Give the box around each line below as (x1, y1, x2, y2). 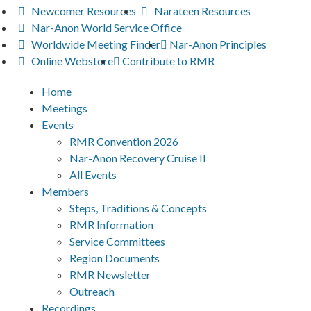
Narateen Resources (153, 3, 251, 17)
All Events (69, 167, 117, 181)
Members (42, 184, 89, 198)
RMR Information (69, 217, 153, 231)
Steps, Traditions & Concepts (69, 201, 207, 215)
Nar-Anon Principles (169, 37, 267, 51)
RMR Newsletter (69, 267, 151, 281)
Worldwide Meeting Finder (31, 37, 161, 51)
